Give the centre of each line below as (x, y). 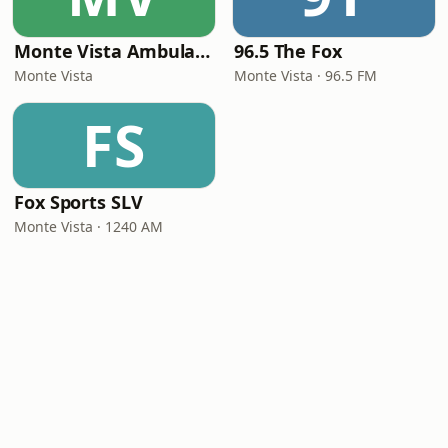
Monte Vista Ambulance (203, 51)
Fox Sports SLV (78, 202)
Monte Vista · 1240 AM (88, 226)
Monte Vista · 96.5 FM (305, 75)
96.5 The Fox (288, 51)
